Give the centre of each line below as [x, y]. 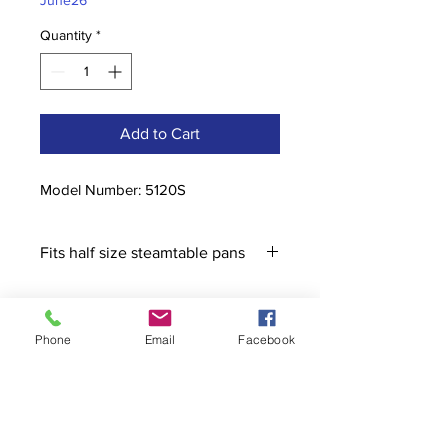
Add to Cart [160, 134]
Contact [61, 375]
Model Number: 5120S [113, 190]
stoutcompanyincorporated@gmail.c [160, 404]
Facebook [266, 339]
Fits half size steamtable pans [142, 253]
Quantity [66, 35]
